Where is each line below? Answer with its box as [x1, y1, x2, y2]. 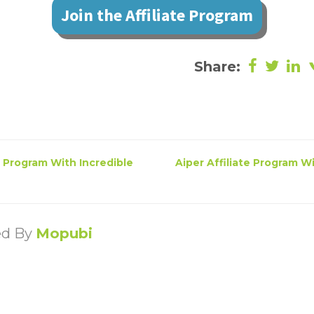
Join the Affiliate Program [61, 4, 253, 27]
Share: [193, 58, 245, 76]
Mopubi [36, 225, 93, 243]
